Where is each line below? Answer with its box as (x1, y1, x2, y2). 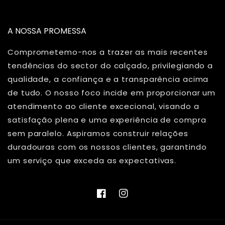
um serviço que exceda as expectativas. (8, 155, 177, 166)
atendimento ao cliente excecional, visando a (8, 101, 199, 111)
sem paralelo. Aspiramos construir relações (8, 128, 188, 139)
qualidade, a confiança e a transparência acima (8, 74, 209, 84)
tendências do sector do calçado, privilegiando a (8, 60, 213, 71)
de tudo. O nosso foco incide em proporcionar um (8, 87, 216, 98)
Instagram (119, 193, 159, 204)
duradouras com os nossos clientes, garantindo (8, 142, 207, 152)
